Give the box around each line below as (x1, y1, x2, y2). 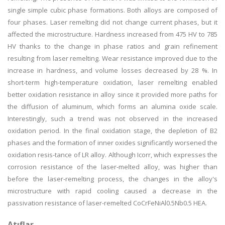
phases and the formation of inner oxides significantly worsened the (8, 138, 217, 147)
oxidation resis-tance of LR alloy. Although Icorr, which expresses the (8, 150, 217, 159)
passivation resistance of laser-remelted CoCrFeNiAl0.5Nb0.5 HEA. (8, 198, 207, 207)
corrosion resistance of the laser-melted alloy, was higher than (8, 162, 217, 171)
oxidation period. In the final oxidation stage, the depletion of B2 (8, 126, 217, 135)
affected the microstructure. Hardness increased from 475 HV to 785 (8, 30, 217, 39)
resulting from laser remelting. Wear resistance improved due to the (8, 54, 217, 63)
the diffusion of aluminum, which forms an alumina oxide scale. (8, 102, 217, 111)
